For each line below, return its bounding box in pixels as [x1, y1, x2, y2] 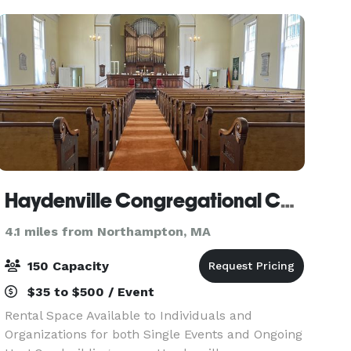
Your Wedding [5, 7, 89, 22]
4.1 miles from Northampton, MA [5, 224, 212, 239]
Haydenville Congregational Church [280, 189, 295, 212]
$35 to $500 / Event [24, 284, 155, 299]
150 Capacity [24, 259, 110, 273]
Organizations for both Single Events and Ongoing [5, 327, 303, 342]
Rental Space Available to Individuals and [5, 308, 253, 323]
